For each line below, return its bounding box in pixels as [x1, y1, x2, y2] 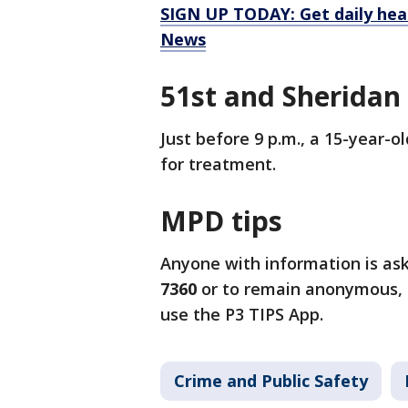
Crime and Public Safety [174, 370, 368, 393]
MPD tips [160, 202, 282, 240]
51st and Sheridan [160, 77, 401, 116]
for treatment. [160, 153, 276, 176]
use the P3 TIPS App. [160, 303, 323, 326]
